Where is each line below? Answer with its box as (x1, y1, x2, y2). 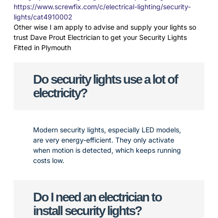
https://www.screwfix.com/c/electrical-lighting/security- (14, 2, 191, 11)
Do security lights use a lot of (33, 72, 178, 87)
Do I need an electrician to (33, 190, 162, 204)
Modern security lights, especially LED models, (33, 126, 181, 134)
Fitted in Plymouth (14, 43, 71, 52)
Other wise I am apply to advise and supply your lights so (14, 23, 196, 31)
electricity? (33, 86, 87, 100)
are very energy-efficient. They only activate (33, 136, 174, 144)
